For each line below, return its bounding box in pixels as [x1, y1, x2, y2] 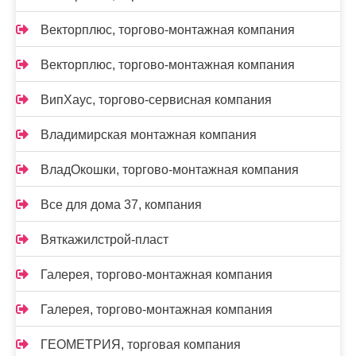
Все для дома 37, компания [41, 198, 202, 211]
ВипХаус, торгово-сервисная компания [41, 93, 272, 106]
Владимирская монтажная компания [41, 128, 257, 141]
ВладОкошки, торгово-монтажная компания [41, 163, 299, 176]
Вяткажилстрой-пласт [41, 233, 168, 246]
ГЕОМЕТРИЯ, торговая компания [41, 338, 241, 351]
